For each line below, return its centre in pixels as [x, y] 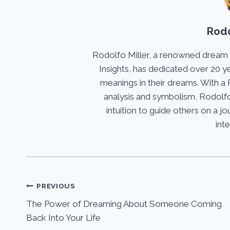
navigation [60, 210]
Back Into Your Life [63, 217]
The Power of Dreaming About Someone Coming [124, 204]
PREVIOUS [56, 186]
